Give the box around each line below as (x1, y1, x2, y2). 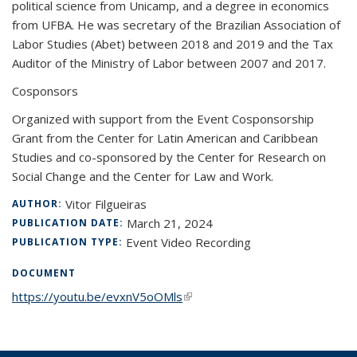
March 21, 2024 (127, 215, 213, 231)
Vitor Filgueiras (65, 196, 147, 212)
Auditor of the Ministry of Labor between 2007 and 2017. (12, 55, 326, 71)
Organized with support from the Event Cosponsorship (12, 111, 314, 127)
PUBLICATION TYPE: (12, 235, 126, 249)
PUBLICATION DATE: (12, 216, 127, 229)
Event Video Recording (126, 234, 251, 250)
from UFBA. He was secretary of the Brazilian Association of (12, 17, 340, 33)
